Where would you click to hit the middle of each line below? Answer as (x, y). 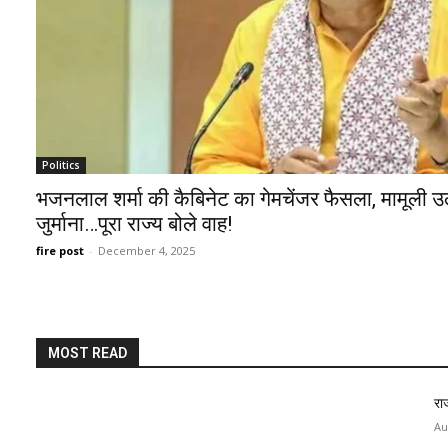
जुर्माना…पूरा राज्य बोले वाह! (133, 224)
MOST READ (87, 353)
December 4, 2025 (146, 251)
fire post (59, 251)
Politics (60, 165)
